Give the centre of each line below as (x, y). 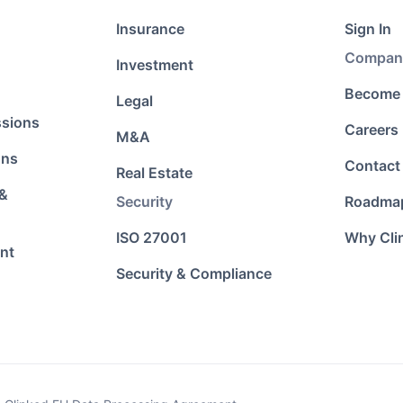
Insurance (150, 29)
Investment (154, 65)
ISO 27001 (151, 237)
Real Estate (154, 173)
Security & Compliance (193, 273)
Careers (372, 130)
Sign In (368, 29)
